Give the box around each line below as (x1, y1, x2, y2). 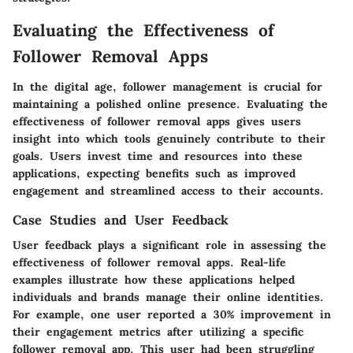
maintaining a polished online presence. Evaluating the (13, 96, 328, 111)
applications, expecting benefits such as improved (13, 165, 295, 180)
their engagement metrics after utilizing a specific (13, 324, 303, 339)
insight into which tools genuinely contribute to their (13, 131, 325, 146)
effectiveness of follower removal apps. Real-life (13, 255, 286, 269)
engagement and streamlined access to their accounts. (13, 183, 324, 198)
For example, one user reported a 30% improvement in (13, 307, 331, 321)
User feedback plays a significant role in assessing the (13, 237, 326, 252)
